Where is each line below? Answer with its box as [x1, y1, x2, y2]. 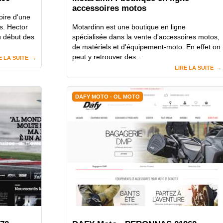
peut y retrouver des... [72, 53, 142, 61]
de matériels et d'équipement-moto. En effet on [72, 43, 221, 51]
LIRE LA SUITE [175, 65, 214, 71]
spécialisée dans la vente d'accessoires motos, [72, 33, 220, 41]
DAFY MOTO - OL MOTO [75, 94, 140, 100]
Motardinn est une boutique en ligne [72, 23, 186, 31]
